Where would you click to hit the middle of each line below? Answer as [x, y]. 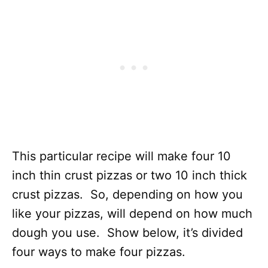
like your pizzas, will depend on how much [132, 214]
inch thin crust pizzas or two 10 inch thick [130, 175]
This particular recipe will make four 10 [121, 156]
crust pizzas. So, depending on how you [127, 194]
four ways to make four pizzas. [99, 252]
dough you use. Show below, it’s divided [127, 233]
